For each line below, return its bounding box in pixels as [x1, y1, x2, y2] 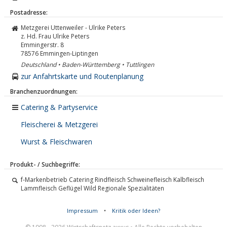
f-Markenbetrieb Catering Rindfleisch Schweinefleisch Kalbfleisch [21, 175, 204, 184]
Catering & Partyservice [21, 102, 98, 112]
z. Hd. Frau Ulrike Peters [21, 32, 89, 41]
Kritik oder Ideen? [112, 207, 160, 214]
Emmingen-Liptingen [40, 49, 98, 58]
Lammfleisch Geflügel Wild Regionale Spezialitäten [21, 184, 164, 193]
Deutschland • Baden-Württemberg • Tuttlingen [21, 60, 154, 69]
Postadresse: [10, 8, 48, 17]
